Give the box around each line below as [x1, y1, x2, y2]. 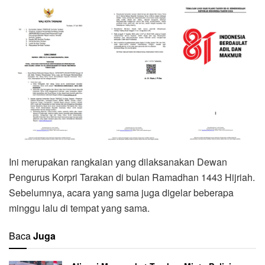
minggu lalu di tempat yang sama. [9, 201, 150, 215]
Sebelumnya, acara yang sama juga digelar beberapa [9, 185, 234, 199]
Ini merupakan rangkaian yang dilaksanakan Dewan [9, 154, 227, 169]
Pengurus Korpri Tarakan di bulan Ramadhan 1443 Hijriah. [9, 170, 255, 184]
